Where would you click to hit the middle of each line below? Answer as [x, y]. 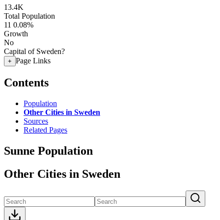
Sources [36, 121]
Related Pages [45, 130]
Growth [16, 34]
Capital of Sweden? [34, 51]
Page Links [33, 61]
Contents [26, 82]
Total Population [29, 16]
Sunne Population [48, 151]
